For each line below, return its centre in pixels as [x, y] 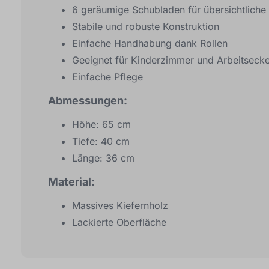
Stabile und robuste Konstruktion [146, 26]
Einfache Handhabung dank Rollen [150, 43]
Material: [71, 182]
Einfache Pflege [107, 77]
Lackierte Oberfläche [119, 222]
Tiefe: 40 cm [101, 141]
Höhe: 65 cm [101, 124]
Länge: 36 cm [103, 158]
